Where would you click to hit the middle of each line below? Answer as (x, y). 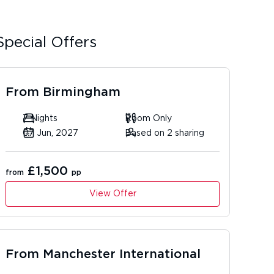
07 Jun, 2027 (50, 133)
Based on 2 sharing (165, 133)
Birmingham (82, 92)
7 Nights (40, 119)
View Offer (113, 194)
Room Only (148, 119)
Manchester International (122, 254)
